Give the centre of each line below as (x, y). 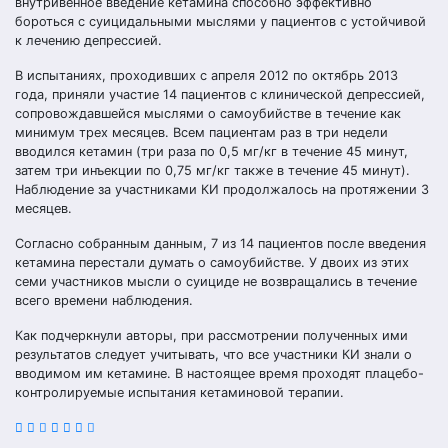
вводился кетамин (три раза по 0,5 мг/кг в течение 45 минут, (211, 151)
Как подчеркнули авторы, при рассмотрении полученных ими (211, 335)
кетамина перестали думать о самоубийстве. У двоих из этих (212, 262)
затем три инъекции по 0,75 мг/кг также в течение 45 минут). (212, 170)
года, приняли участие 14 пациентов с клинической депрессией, (220, 94)
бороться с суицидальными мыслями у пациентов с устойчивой (220, 21)
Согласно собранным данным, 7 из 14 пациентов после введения (220, 243)
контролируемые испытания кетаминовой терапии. (179, 392)
